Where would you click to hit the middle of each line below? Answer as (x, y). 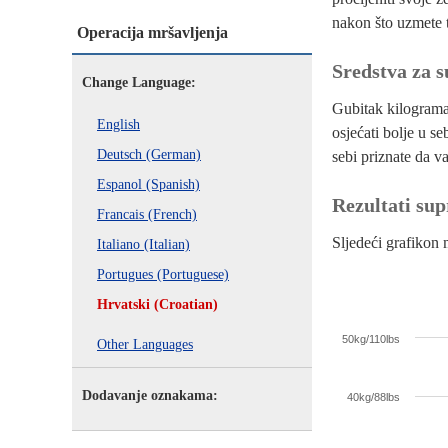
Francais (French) (147, 214)
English (118, 124)
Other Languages (145, 344)
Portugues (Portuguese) (163, 274)
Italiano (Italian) (143, 244)
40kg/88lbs (373, 397)
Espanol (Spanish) (148, 184)
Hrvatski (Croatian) (157, 304)
